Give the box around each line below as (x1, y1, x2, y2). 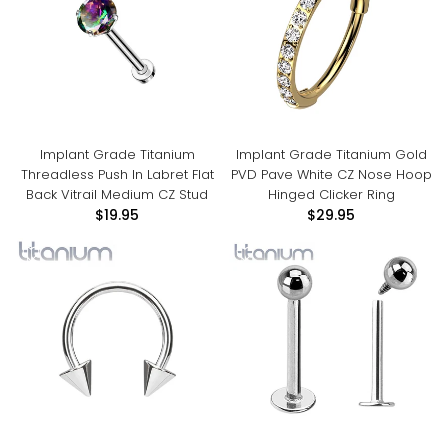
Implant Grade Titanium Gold (235, 145, 427, 164)
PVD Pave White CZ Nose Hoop (230, 165, 432, 184)
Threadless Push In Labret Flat (20, 165, 214, 184)
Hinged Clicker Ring (267, 185, 395, 204)
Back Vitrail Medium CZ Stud (26, 185, 208, 204)
